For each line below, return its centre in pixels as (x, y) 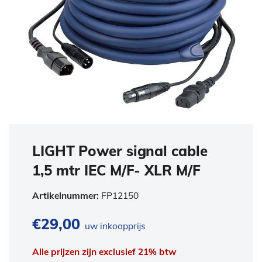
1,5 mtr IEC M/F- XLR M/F (116, 170)
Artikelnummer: (67, 196)
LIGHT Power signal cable (120, 151)
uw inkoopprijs (114, 226)
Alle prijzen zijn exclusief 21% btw (104, 252)
